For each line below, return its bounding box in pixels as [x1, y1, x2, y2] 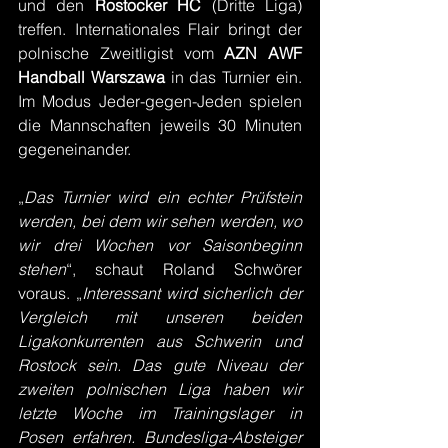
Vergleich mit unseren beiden [18, 307, 302, 327]
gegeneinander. [18, 139, 131, 159]
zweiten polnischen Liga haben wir [18, 379, 302, 399]
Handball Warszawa [18, 67, 165, 87]
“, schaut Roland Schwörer [66, 259, 302, 279]
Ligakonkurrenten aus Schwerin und [18, 331, 302, 351]
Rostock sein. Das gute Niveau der [18, 355, 302, 375]
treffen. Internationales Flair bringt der [18, 19, 302, 39]
